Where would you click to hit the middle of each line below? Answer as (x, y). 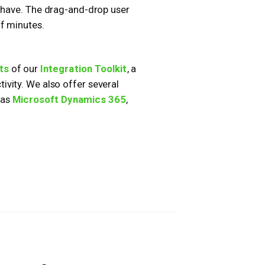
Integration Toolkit (83, 68)
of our (24, 68)
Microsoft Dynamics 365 (69, 99)
